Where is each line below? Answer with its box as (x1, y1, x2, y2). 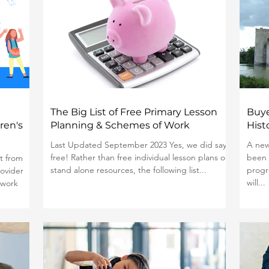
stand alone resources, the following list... (50, 165, 207, 175)
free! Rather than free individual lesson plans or (50, 152, 228, 163)
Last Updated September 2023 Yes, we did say (50, 139, 226, 150)
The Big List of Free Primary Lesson (50, 106, 217, 118)
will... (247, 177, 265, 188)
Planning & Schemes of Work (50, 119, 190, 131)
